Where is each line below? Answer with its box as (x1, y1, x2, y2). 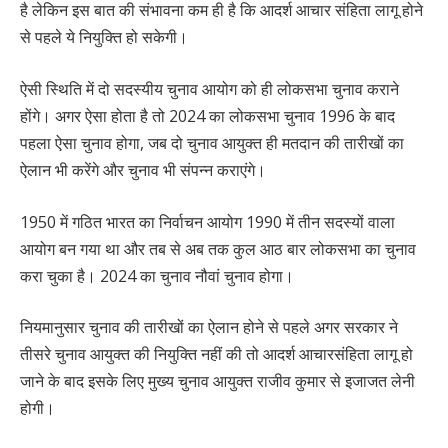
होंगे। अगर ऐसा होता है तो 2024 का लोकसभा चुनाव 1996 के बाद (20, 104, 395, 127)
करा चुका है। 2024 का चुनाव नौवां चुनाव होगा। (20, 264, 294, 287)
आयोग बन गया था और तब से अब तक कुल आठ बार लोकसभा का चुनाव (20, 237, 416, 260)
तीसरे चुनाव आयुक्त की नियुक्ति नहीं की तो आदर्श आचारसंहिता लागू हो (20, 343, 413, 366)
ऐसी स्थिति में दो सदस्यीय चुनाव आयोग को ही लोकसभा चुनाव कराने (20, 77, 399, 100)
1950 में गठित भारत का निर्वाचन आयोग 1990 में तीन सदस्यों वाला (20, 210, 395, 233)
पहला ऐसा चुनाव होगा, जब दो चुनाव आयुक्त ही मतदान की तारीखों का (20, 131, 404, 154)
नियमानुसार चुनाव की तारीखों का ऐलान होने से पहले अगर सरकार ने (20, 316, 398, 339)
